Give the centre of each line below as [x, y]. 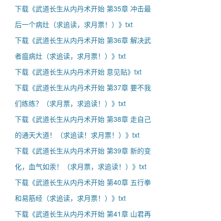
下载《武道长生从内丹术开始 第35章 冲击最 [83, 8]
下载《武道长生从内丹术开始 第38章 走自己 [83, 119]
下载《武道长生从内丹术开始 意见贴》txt [78, 72]
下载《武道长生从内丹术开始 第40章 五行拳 [83, 182]
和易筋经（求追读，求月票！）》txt [70, 198]
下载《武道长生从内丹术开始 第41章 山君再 [83, 214]
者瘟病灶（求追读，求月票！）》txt [70, 56]
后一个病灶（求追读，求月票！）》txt [74, 24]
